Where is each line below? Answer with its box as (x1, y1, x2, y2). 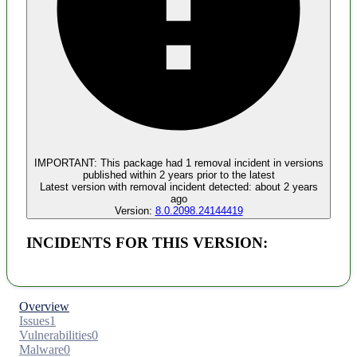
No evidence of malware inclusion (26, 86, 198, 100)
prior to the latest (193, 169, 275, 182)
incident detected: (166, 181, 252, 194)
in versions (269, 157, 324, 170)
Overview (19, 299, 69, 313)
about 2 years (254, 181, 318, 194)
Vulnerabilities (19, 328, 92, 342)
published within (82, 169, 156, 182)
